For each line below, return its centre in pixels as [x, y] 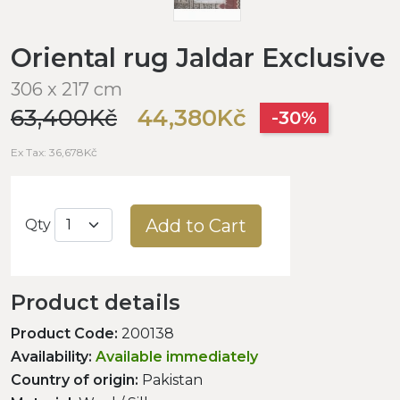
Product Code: [64, 333]
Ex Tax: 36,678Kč [54, 152]
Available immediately [177, 356]
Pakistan [171, 379]
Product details [96, 302]
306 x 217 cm [67, 89]
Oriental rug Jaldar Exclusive [198, 57]
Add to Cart [196, 225]
